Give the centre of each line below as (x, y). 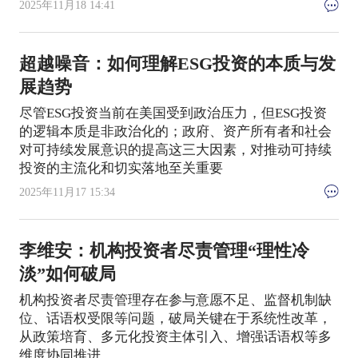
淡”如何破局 (67, 274)
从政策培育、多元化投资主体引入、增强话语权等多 (175, 337)
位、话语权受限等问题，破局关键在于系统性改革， (175, 319)
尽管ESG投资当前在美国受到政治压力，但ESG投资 (173, 113)
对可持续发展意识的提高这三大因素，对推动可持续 (175, 150)
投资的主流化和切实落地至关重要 (121, 169)
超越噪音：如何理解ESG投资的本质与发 (177, 64)
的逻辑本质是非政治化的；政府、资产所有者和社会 (175, 132)
